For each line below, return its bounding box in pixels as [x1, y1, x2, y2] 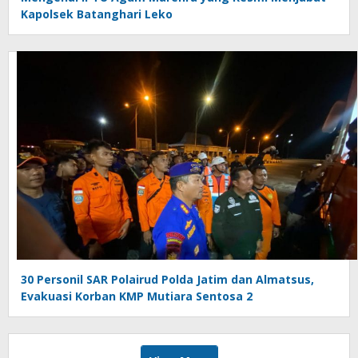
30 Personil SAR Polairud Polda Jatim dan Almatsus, [21, 272, 314, 288]
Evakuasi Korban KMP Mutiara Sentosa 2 [21, 288, 253, 304]
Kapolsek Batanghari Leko [21, 6, 173, 22]
